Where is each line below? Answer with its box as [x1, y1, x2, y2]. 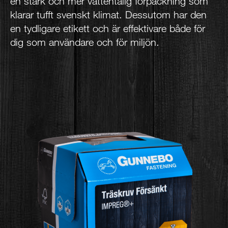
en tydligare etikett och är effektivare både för [10, 22, 205, 34]
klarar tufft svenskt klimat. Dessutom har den [10, 9, 207, 20]
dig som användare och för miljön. [10, 36, 159, 48]
